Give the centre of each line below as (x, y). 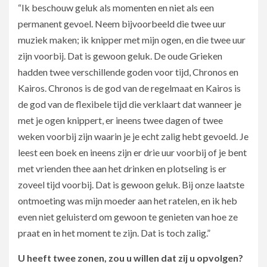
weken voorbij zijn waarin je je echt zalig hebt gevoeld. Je (133, 136)
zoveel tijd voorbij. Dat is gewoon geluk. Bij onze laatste (131, 184)
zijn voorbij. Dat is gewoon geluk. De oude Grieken (120, 55)
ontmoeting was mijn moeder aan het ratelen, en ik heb (128, 200)
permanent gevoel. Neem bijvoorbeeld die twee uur (122, 23)
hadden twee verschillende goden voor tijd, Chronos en (128, 72)
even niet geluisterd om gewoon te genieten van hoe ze (128, 216)
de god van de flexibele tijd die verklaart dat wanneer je (130, 104)
